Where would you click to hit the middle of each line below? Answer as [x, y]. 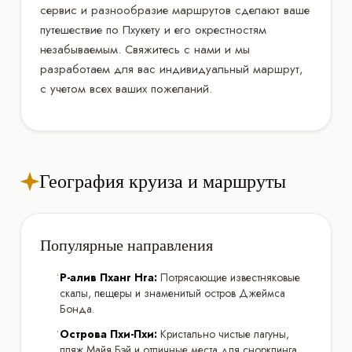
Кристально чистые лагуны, [223, 334]
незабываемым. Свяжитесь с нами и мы [145, 49]
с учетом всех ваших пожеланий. [126, 88]
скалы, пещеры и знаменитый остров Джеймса [172, 293]
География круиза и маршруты [163, 181]
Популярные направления [126, 244]
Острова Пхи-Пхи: [108, 334]
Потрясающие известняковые [229, 277]
